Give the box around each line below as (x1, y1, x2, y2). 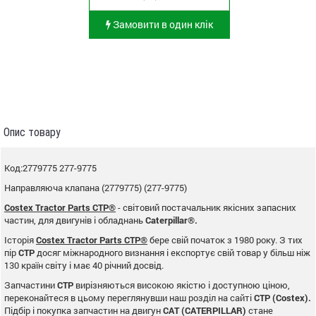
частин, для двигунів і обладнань (4, 213, 145, 226)
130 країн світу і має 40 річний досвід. (4, 258, 164, 272)
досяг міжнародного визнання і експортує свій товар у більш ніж (35, 245, 310, 259)
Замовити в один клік (111, 17, 213, 31)
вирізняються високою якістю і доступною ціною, (73, 278, 290, 291)
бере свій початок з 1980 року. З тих (147, 233, 303, 246)
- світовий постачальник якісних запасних (116, 200, 296, 214)
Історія (4, 233, 36, 246)
